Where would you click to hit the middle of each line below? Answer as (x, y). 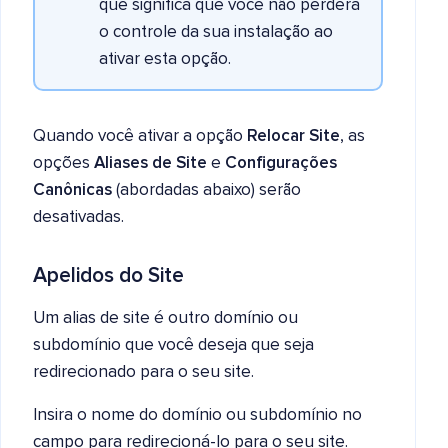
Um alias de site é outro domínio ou (165, 319)
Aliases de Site (150, 164)
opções (63, 164)
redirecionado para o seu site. (143, 373)
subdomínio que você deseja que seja (173, 346)
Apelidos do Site (108, 276)
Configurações (281, 164)
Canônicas (72, 191)
